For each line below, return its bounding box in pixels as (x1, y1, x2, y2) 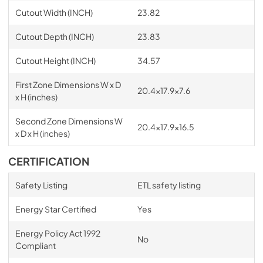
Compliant (15, 240, 56, 251)
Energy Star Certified (15, 203, 96, 214)
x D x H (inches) (15, 127, 70, 139)
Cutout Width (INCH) (15, 6, 93, 18)
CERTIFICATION (8, 154, 89, 168)
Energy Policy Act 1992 (15, 227, 100, 238)
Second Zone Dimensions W (15, 115, 123, 126)
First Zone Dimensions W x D (15, 79, 121, 90)
